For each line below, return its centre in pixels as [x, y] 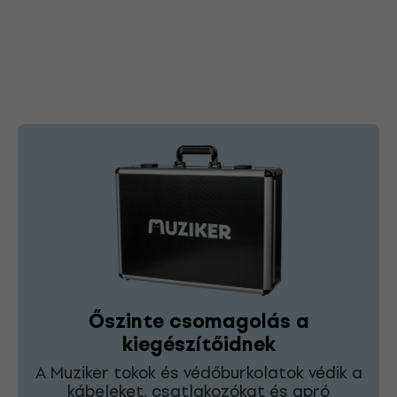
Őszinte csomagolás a [198, 321]
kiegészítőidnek [198, 344]
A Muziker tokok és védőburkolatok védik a [198, 372]
